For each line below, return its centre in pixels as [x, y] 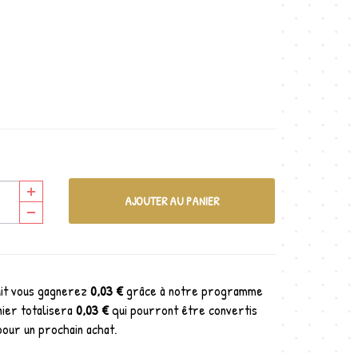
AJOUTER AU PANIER [171, 201]
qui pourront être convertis [183, 310]
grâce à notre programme [193, 290]
